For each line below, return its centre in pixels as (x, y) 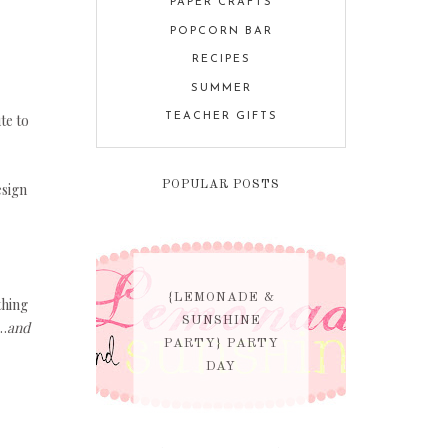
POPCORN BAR (221, 31)
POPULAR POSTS (221, 185)
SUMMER (221, 88)
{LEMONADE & (221, 297)
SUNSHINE (221, 320)
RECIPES (221, 60)
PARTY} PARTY (221, 343)
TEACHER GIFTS (221, 117)
